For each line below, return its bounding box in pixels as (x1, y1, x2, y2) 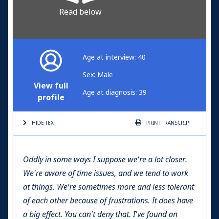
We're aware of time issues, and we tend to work (23, 167, 188, 179)
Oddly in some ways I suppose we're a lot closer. (23, 153, 187, 165)
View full (34, 80, 68, 91)
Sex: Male (83, 69, 113, 80)
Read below (59, 6, 102, 18)
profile (37, 91, 65, 103)
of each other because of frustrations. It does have (23, 195, 193, 206)
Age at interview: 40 (83, 52, 146, 62)
